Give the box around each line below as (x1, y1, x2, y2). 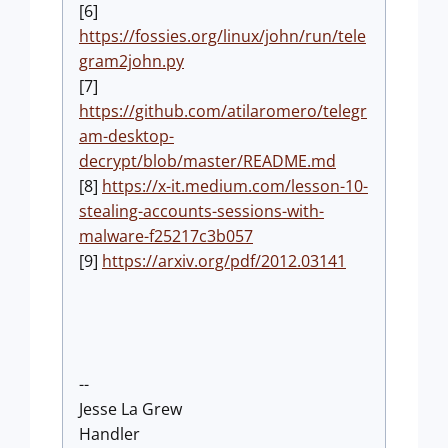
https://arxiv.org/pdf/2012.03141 (102, 250, 346, 273)
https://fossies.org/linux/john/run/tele (79, 25, 366, 48)
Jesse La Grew (79, 398, 182, 421)
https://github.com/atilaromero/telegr (79, 100, 367, 123)
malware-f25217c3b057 (79, 225, 253, 248)
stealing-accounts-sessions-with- (79, 200, 324, 223)
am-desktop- (79, 125, 174, 148)
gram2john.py (79, 50, 184, 73)
